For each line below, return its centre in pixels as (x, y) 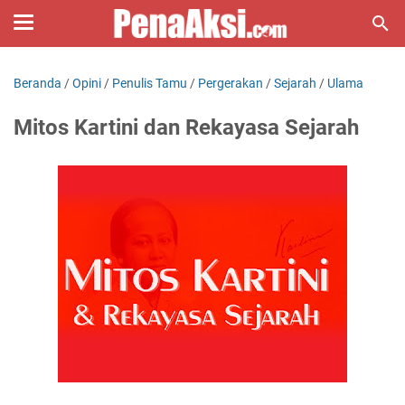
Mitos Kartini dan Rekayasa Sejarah (186, 127)
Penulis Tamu (150, 83)
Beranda (38, 83)
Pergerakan (231, 83)
